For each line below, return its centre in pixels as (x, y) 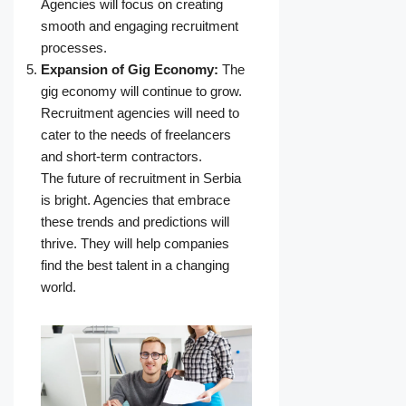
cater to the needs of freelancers (136, 135)
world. (58, 287)
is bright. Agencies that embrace (135, 200)
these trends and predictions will (135, 222)
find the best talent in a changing (135, 266)
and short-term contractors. (121, 157)
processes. (74, 48)
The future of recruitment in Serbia (141, 179)
